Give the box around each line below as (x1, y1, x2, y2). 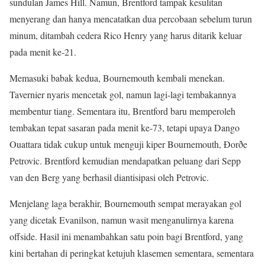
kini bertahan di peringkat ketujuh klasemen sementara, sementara (9, 246, 254, 259)
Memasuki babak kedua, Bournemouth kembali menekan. (9, 71, 225, 84)
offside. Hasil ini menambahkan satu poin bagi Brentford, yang (9, 230, 243, 243)
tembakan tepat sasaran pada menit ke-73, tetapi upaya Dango (9, 121, 240, 134)
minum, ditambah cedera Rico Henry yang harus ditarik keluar (9, 28, 242, 41)
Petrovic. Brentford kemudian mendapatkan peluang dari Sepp (9, 154, 241, 167)
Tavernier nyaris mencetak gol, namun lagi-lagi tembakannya (9, 88, 236, 101)
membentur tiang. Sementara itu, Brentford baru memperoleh (9, 104, 235, 117)
